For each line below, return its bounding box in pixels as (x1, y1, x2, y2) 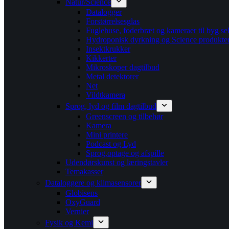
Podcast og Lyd (86, 140, 136, 148)
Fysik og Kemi (45, 218, 93, 227)
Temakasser (65, 167, 103, 176)
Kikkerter (86, 54, 117, 62)
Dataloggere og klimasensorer (45, 178, 141, 187)
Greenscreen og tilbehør (86, 112, 163, 121)
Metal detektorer (86, 72, 139, 81)
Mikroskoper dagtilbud (86, 63, 159, 72)
